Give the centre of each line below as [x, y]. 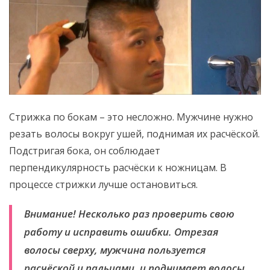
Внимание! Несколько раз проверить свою [129, 214]
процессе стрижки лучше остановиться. [103, 185]
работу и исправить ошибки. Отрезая [121, 232]
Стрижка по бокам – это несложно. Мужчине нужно [131, 117]
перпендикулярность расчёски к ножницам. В [118, 168]
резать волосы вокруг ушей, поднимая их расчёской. [134, 134]
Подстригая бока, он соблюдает [85, 151]
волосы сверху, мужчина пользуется [115, 250]
